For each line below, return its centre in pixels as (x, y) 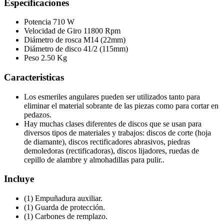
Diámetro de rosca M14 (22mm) (75, 40)
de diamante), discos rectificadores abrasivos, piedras (107, 141)
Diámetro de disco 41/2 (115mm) (76, 49)
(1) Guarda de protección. (64, 207)
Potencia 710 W (49, 22)
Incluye (19, 179)
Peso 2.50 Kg (45, 58)
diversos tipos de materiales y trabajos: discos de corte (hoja (117, 132)
